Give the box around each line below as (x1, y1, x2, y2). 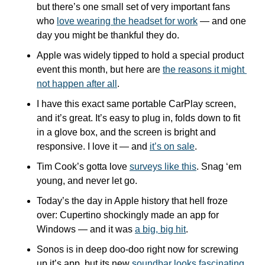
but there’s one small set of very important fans (37, 2, 230, 12)
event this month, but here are (37, 64, 163, 75)
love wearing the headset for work (57, 16, 198, 26)
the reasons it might (163, 64, 244, 75)
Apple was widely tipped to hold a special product (37, 50, 244, 60)
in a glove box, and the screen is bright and (37, 127, 216, 137)
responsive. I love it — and (37, 141, 150, 151)
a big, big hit (135, 224, 186, 234)
